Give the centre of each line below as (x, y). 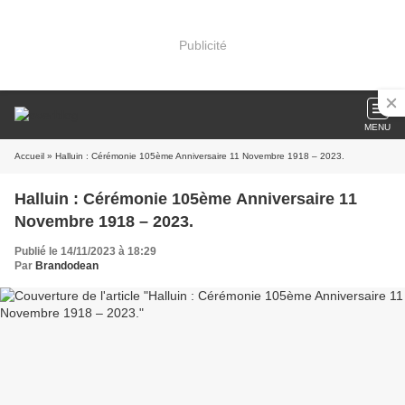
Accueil (29, 156)
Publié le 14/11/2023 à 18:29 (85, 251)
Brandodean (67, 266)
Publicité (202, 45)
